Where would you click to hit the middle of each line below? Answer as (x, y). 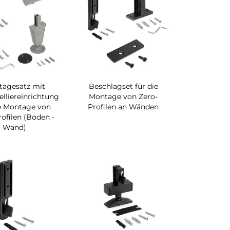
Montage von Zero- (123, 97)
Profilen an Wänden (123, 107)
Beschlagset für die (123, 87)
